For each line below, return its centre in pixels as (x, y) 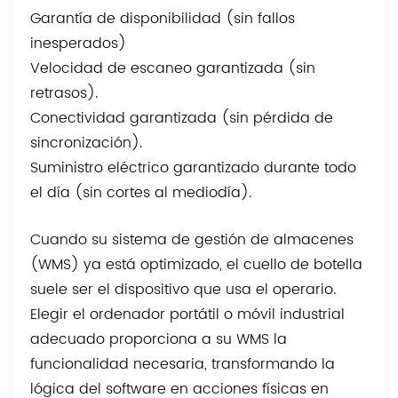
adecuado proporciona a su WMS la (159, 339)
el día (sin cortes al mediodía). (141, 192)
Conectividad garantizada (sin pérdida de (182, 118)
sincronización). (87, 143)
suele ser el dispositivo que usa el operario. (183, 289)
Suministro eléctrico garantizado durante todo (194, 167)
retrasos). (64, 93)
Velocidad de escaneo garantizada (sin (173, 68)
